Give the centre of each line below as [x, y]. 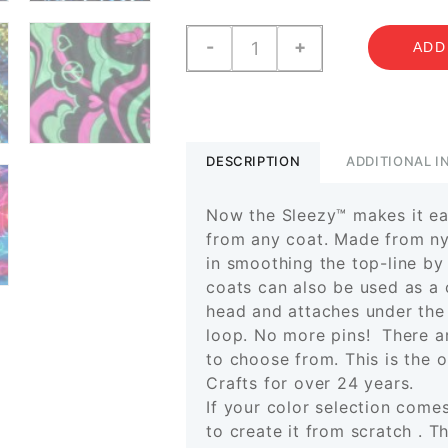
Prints [255, 61]
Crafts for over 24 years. [313, 383]
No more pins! [315, 335]
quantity [265, 181]
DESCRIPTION [253, 161]
